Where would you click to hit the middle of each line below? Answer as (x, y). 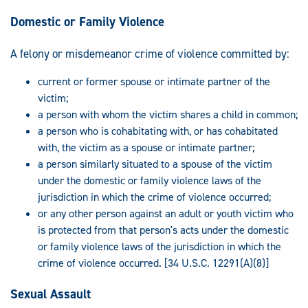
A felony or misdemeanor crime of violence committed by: (150, 53)
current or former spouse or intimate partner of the (154, 81)
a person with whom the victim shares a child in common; (168, 114)
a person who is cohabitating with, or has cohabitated (158, 131)
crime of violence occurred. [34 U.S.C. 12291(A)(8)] (153, 263)
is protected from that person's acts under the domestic (163, 230)
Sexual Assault (51, 294)
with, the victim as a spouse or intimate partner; (146, 147)
